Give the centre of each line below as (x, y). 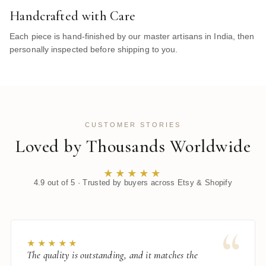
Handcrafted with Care (73, 16)
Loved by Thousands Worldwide (133, 146)
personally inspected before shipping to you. (94, 49)
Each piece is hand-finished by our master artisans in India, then (132, 36)
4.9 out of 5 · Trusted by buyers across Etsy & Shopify (133, 182)
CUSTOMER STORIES (133, 124)
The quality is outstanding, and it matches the (113, 255)
